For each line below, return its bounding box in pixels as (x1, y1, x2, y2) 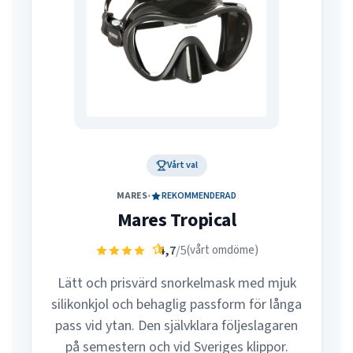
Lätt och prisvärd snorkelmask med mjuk (57, 273, 296, 293)
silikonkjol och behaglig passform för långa (51, 295, 302, 314)
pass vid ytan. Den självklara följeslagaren (55, 316, 298, 336)
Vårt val (166, 158, 198, 172)
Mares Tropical (117, 206, 236, 234)
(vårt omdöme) (186, 242, 258, 258)
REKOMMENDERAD (162, 189, 236, 203)
